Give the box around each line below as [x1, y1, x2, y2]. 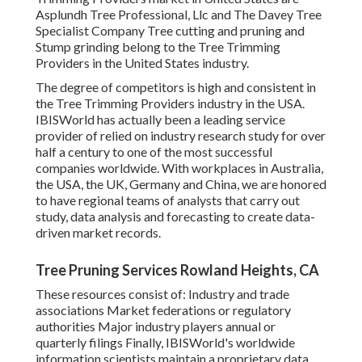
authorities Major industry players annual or [36, 318, 276, 335]
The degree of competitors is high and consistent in [36, 79, 316, 95]
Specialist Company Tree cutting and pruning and [36, 23, 305, 39]
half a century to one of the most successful [36, 144, 272, 160]
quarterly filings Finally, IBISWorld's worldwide [36, 335, 295, 351]
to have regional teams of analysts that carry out [36, 192, 300, 208]
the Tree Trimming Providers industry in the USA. [36, 95, 305, 112]
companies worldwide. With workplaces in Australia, [36, 160, 323, 176]
